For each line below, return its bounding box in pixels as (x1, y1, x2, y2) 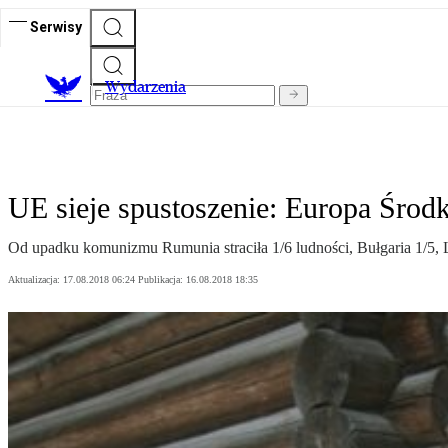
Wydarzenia (105, 77, 186, 97)
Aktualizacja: (8, 274, 63, 286)
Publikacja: (138, 274, 186, 286)
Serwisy (30, 18, 82, 35)
